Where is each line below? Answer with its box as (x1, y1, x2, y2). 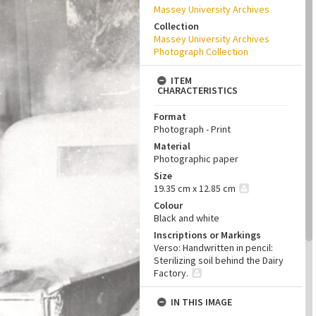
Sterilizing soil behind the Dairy (154, 254, 284, 267)
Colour (154, 199, 183, 212)
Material (154, 140, 190, 152)
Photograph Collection (154, 45, 248, 58)
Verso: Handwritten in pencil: (154, 241, 273, 254)
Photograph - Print (154, 123, 231, 135)
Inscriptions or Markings (154, 229, 261, 241)
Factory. (154, 267, 188, 279)
